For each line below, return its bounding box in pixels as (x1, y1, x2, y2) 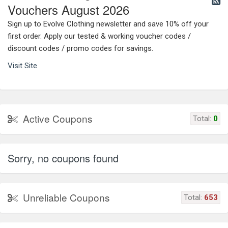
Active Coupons (23, 111, 93, 125)
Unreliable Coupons (23, 190, 110, 204)
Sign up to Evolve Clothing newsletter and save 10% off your (8, 19, 209, 28)
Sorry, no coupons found (8, 150, 119, 165)
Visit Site (8, 61, 37, 70)
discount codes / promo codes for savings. (8, 43, 153, 53)
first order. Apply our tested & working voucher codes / (8, 31, 191, 41)
